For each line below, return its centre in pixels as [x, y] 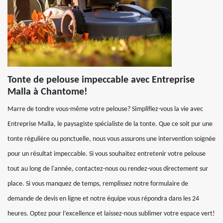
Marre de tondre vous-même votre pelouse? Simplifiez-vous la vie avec [105, 109]
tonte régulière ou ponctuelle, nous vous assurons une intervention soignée [111, 139]
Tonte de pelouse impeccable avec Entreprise [101, 80]
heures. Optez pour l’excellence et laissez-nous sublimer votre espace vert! [111, 214]
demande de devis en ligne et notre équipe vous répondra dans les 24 [103, 199]
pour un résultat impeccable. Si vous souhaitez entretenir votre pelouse [107, 154]
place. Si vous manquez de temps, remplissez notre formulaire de [98, 184]
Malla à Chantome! [48, 92]
